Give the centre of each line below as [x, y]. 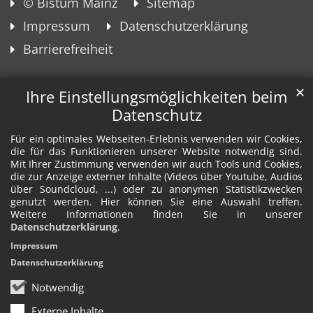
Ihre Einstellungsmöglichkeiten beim [156, 97]
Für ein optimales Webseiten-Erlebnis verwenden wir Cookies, [156, 139]
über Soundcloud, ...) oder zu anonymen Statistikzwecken [156, 189]
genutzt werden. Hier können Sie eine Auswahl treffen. [156, 202]
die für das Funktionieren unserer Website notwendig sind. [156, 152]
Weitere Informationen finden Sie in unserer [156, 214]
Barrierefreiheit [68, 49]
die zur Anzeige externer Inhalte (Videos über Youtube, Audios [156, 177]
